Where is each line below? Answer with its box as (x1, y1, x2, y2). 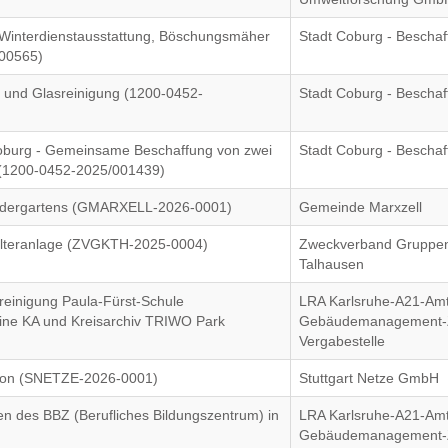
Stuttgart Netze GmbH (299, 370, 440, 386)
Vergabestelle (299, 333, 386, 349)
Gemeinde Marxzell (299, 199, 423, 215)
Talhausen (299, 256, 365, 272)
